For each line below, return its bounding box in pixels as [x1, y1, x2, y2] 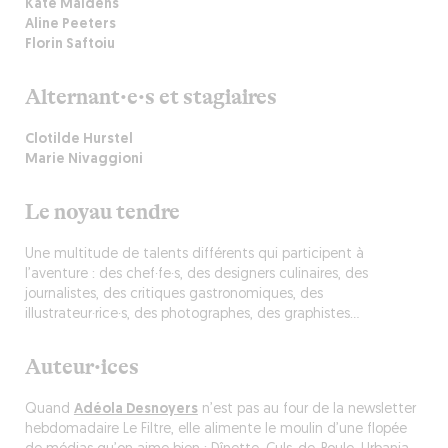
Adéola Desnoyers [73, 402, 198, 417]
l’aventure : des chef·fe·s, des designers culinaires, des [24, 267, 368, 282]
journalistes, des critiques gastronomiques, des [24, 287, 323, 302]
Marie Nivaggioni [24, 152, 143, 167]
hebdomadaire [24, 422, 123, 437]
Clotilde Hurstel [24, 132, 133, 147]
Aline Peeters [24, 17, 116, 32]
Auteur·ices [24, 354, 139, 380]
